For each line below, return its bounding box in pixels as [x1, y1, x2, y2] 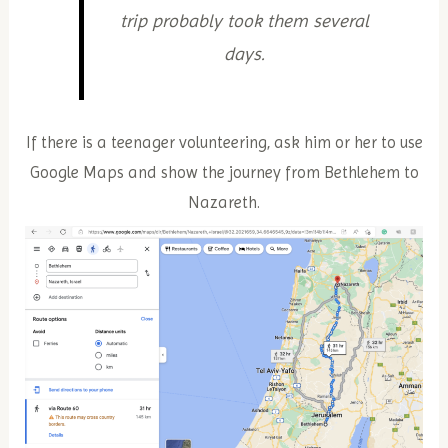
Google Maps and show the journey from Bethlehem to [29, 162, 419, 182]
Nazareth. [188, 192, 260, 212]
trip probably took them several [120, 9, 370, 31]
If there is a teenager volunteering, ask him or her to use [25, 132, 423, 152]
